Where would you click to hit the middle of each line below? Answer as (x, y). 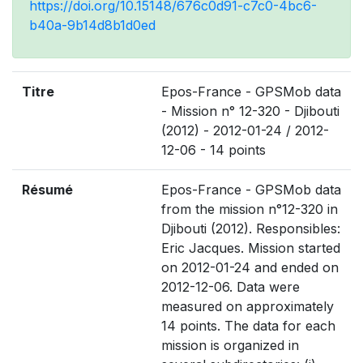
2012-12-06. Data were (231, 287)
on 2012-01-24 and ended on (250, 267)
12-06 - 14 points (214, 150)
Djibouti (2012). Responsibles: (251, 228)
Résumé (47, 190)
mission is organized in (230, 345)
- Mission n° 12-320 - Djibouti (250, 111)
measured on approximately (248, 306)
